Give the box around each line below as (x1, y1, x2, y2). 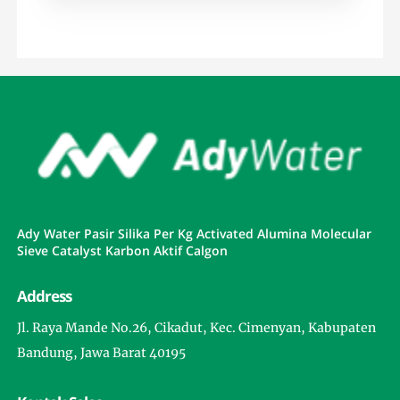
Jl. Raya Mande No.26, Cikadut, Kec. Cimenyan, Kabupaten (17, 319, 377, 336)
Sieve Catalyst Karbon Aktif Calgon (17, 241, 229, 259)
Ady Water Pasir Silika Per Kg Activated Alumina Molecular (17, 224, 372, 242)
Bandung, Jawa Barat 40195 (17, 344, 187, 361)
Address (17, 285, 72, 306)
